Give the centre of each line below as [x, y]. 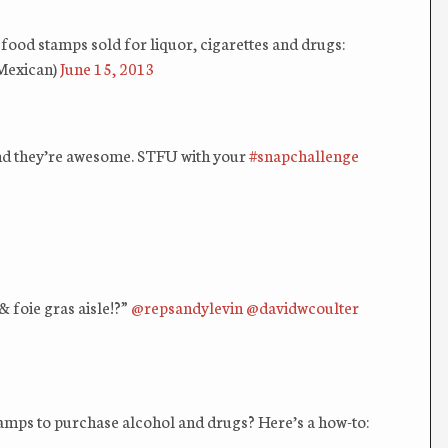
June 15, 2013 [107, 68]
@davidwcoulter [302, 307]
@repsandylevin [187, 307]
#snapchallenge [304, 155]
